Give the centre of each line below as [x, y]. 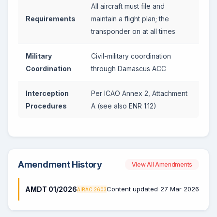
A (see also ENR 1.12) [124, 106]
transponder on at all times [133, 31]
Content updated [132, 189]
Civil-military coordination [131, 56]
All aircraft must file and [128, 6]
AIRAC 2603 [92, 189]
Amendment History [60, 164]
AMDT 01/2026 [51, 189]
